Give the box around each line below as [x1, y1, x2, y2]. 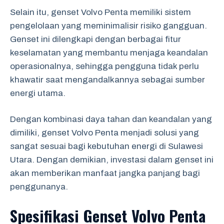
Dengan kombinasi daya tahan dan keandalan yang [10, 114, 212, 124]
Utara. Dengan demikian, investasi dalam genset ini [10, 155, 213, 164]
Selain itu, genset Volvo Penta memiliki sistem [10, 7, 191, 17]
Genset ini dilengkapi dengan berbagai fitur [10, 34, 181, 44]
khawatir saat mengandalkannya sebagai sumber [10, 74, 205, 84]
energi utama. [10, 88, 65, 98]
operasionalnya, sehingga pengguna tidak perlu [10, 61, 199, 71]
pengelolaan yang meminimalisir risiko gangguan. [10, 20, 207, 30]
